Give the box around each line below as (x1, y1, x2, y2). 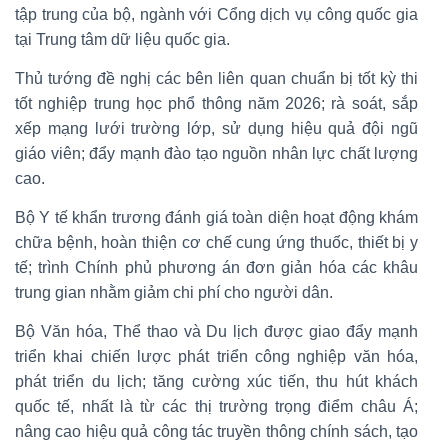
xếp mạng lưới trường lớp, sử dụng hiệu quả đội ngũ (15, 119, 418, 137)
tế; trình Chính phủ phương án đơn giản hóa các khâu (15, 258, 418, 276)
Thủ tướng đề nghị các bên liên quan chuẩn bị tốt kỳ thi (15, 69, 418, 87)
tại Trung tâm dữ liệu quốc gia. (15, 30, 230, 48)
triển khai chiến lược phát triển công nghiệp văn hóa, (15, 347, 418, 365)
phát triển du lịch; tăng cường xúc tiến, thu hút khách (15, 372, 418, 390)
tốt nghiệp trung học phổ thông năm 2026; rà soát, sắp (15, 94, 418, 112)
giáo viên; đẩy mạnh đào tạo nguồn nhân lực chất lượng (15, 144, 418, 162)
